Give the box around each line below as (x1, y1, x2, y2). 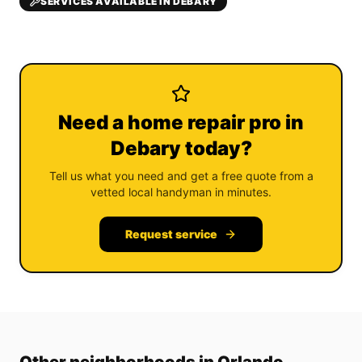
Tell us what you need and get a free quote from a (48, 169, 314, 183)
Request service (125, 227, 217, 241)
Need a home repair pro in (58, 111, 304, 134)
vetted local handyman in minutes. (90, 185, 271, 199)
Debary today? (110, 137, 252, 160)
